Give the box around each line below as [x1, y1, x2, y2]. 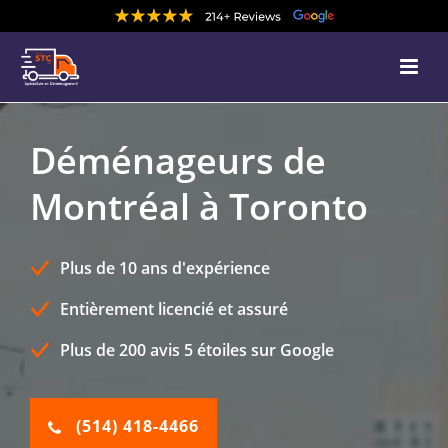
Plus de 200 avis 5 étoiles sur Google [60, 338, 334, 361]
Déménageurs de [30, 135, 326, 185]
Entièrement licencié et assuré [60, 297, 288, 320]
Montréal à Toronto [30, 181, 368, 231]
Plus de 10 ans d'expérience [60, 256, 270, 279]
